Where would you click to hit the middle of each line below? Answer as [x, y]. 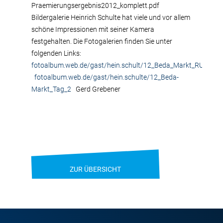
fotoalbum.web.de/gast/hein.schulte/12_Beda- [107, 77]
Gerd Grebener [96, 89]
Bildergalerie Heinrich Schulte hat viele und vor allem [111, 17]
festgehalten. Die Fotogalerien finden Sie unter [102, 41]
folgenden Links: [58, 53]
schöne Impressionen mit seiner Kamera [93, 29]
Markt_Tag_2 [51, 89]
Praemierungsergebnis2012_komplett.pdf [97, 5]
